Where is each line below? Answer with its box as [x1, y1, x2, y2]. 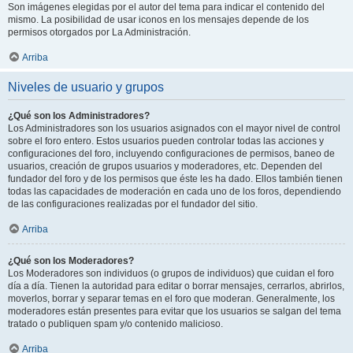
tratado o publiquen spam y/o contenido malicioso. [8, 318, 223, 329]
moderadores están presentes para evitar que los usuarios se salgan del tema [8, 305, 341, 317]
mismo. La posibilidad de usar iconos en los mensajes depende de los [8, 13, 309, 25]
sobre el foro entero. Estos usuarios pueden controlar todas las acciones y [8, 135, 324, 147]
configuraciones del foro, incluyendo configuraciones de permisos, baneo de [8, 147, 335, 159]
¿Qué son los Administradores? [8, 110, 150, 121]
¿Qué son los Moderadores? [8, 255, 134, 266]
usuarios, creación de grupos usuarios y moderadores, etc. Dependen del [8, 160, 322, 172]
